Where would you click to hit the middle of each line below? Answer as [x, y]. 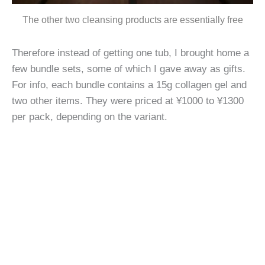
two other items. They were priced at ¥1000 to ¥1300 [128, 101]
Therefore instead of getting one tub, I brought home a [130, 53]
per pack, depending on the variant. [91, 117]
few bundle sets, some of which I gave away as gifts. [129, 69]
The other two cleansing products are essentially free [132, 20]
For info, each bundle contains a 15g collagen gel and [129, 85]
